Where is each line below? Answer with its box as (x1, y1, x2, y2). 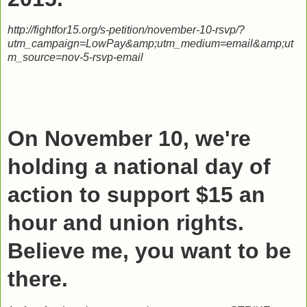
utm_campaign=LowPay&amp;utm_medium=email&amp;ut (8, 38, 293, 50)
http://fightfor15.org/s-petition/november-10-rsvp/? (8, 24, 245, 36)
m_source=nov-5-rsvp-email (8, 51, 143, 64)
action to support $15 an (8, 182, 265, 207)
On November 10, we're (8, 125, 251, 151)
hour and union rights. (8, 210, 244, 235)
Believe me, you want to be (8, 238, 291, 263)
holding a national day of (8, 153, 271, 179)
